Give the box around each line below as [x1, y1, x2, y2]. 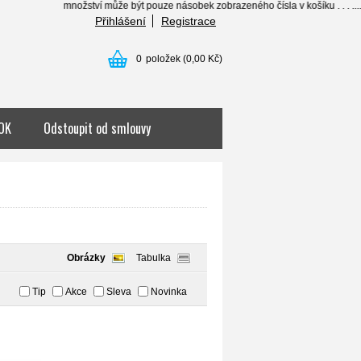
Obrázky [67, 252, 106, 263]
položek [146, 53, 180, 64]
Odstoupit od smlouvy [44, 118, 151, 138]
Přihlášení [95, 15, 146, 27]
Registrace [161, 15, 216, 27]
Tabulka [136, 252, 171, 263]
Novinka [151, 286, 187, 297]
